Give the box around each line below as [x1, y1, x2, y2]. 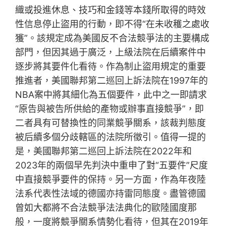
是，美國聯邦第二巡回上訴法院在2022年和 [15, 146, 192, 157]
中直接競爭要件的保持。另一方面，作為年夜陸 [15, 174, 206, 185]
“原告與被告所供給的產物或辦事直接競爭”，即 [15, 103, 204, 115]
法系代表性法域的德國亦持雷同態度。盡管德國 [15, 188, 206, 199]
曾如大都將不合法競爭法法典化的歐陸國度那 [15, 202, 197, 213]
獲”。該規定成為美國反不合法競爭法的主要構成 [15, 33, 210, 44]
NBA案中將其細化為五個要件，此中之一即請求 [15, 89, 207, 100]
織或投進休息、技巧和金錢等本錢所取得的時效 [15, 5, 206, 16]
